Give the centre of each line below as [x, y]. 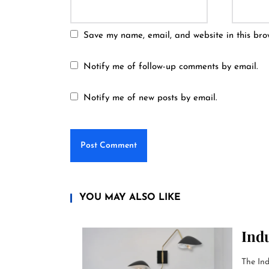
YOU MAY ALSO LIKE [130, 198]
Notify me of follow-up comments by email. [171, 67]
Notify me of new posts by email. [150, 98]
